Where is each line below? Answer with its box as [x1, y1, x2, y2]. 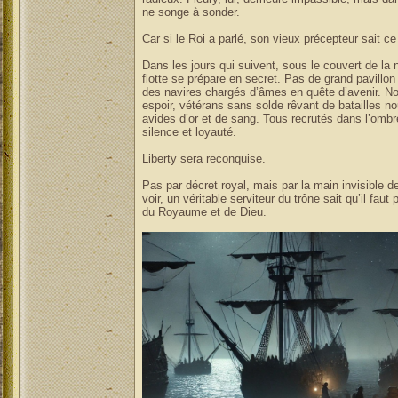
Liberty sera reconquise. [141, 152, 266, 165]
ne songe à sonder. [141, 5, 240, 19]
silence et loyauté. [141, 125, 236, 139]
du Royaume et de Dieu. [141, 205, 267, 219]
